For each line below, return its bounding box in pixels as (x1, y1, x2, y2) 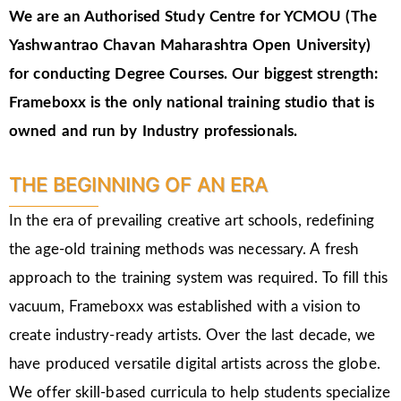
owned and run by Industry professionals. (9, 124, 298, 140)
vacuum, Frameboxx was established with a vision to (9, 298, 362, 314)
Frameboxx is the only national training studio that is (9, 95, 375, 111)
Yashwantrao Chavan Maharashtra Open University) (9, 38, 371, 54)
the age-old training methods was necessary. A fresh (9, 241, 359, 257)
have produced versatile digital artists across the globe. (9, 355, 380, 371)
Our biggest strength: (232, 66, 379, 82)
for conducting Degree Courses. (9, 66, 233, 82)
